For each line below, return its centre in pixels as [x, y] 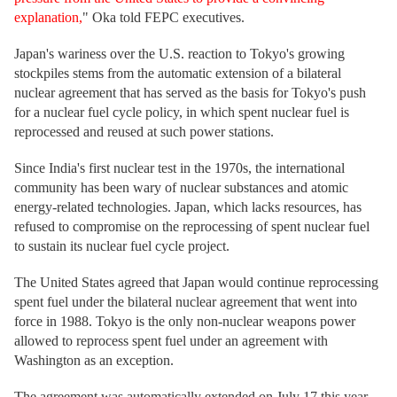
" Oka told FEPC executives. [163, 17]
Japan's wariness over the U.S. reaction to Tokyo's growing [179, 54]
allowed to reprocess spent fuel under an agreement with [171, 341]
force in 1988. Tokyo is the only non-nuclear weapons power [185, 321]
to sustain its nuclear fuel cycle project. [122, 246]
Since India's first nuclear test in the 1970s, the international [179, 168]
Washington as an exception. [94, 360]
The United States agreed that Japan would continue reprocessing [196, 282]
